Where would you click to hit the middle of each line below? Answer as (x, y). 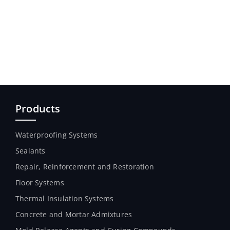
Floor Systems (40, 183)
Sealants (31, 151)
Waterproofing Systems (57, 135)
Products (38, 109)
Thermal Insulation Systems (65, 198)
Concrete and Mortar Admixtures (74, 214)
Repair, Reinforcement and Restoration (85, 167)
